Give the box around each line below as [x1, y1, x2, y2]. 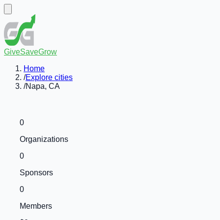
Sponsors [20, 168, 53, 177]
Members [20, 202, 52, 210]
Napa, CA [26, 82, 60, 90]
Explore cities [26, 73, 73, 82]
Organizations [20, 135, 68, 143]
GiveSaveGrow [4, 48, 57, 56]
